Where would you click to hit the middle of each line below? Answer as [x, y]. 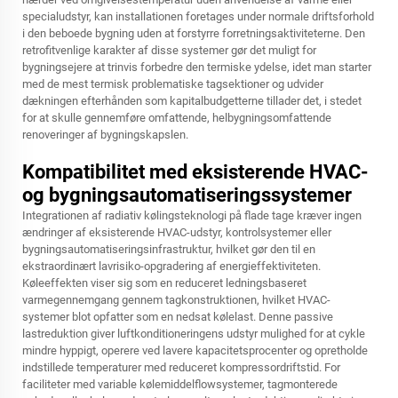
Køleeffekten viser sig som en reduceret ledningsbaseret [164, 283]
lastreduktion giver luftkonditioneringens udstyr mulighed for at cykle [194, 334]
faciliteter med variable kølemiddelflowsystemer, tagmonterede [180, 384]
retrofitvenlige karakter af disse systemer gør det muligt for [169, 50]
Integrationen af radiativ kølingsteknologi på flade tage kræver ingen [192, 215]
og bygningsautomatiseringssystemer [187, 195]
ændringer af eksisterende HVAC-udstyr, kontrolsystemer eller [177, 232]
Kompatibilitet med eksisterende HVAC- [195, 172]
